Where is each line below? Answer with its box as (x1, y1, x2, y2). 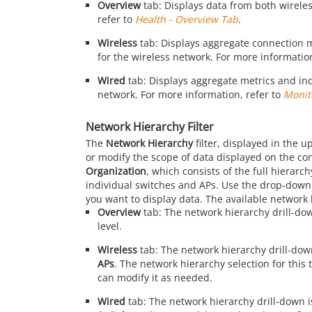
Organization (86, 164, 146, 178)
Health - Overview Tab (134, 13, 238, 26)
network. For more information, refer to (97, 88, 283, 102)
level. (97, 219, 122, 233)
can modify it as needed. (97, 270, 212, 284)
